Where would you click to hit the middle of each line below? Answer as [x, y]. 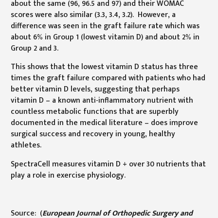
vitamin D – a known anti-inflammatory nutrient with [102, 100]
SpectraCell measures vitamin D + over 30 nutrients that [109, 164]
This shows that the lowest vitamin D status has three [105, 67]
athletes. [26, 145]
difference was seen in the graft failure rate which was [105, 26]
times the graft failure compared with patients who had [108, 78]
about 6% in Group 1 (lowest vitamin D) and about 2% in [105, 37]
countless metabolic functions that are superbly [95, 112]
